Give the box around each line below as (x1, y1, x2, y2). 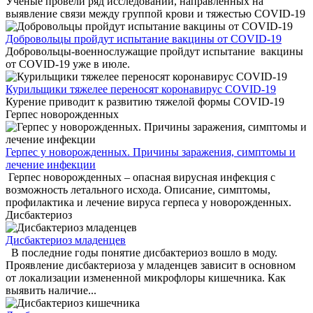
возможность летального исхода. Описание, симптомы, (6, 184, 270, 196)
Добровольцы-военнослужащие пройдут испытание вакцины (6, 45, 303, 57)
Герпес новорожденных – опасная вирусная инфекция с (6, 171, 275, 183)
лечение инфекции (6, 159, 96, 170)
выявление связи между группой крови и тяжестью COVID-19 (6, 8, 305, 20)
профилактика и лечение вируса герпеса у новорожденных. (6, 196, 297, 208)
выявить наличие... (6, 284, 96, 296)
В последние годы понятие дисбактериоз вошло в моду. (6, 247, 277, 259)
